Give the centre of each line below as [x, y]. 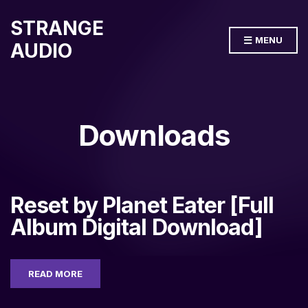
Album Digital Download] [136, 227]
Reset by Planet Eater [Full [142, 205]
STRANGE [57, 28]
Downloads [154, 135]
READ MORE [55, 274]
